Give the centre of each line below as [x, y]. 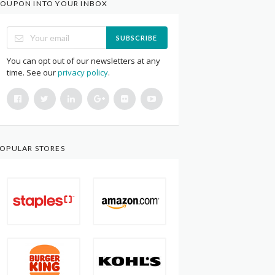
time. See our [33, 72]
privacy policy [83, 72]
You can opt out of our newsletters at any [84, 61]
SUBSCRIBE [137, 38]
